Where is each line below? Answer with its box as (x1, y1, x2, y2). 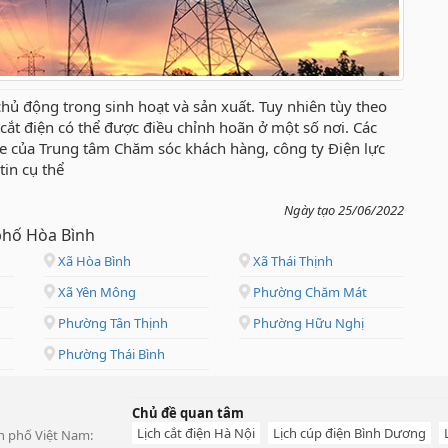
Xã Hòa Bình (55, 252, 131, 271)
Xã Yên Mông (55, 283, 136, 302)
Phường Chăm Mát (250, 283, 367, 302)
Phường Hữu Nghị (250, 314, 364, 333)
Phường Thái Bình (55, 345, 165, 364)
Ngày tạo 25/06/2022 (284, 201, 404, 220)
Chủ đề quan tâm (131, 404, 244, 423)
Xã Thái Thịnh (250, 252, 333, 271)
